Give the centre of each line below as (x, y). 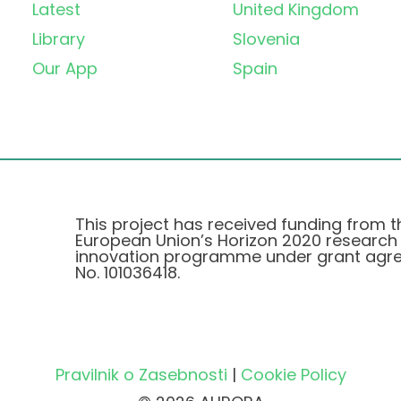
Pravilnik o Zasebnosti (141, 375)
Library (59, 39)
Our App (65, 69)
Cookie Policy (293, 375)
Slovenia (266, 39)
